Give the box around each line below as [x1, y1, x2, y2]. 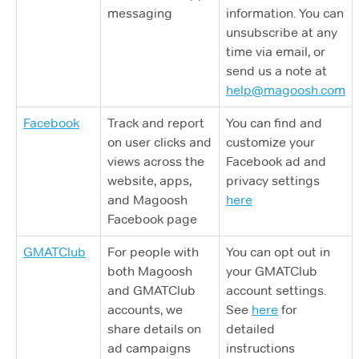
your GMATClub [226, 264, 317, 279]
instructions [226, 341, 295, 356]
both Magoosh [107, 264, 192, 279]
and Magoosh [107, 192, 188, 208]
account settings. [226, 283, 326, 298]
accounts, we [107, 302, 183, 317]
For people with [107, 244, 199, 260]
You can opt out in [226, 244, 330, 260]
